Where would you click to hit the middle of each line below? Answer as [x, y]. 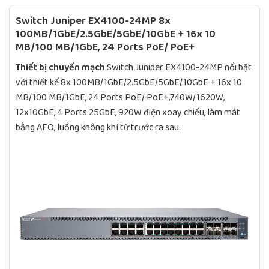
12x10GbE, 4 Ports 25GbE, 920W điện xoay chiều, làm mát [128, 112]
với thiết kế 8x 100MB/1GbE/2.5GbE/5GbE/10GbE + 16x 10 [129, 82]
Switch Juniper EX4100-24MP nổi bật [179, 67]
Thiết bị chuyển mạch [61, 67]
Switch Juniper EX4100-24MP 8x [93, 21]
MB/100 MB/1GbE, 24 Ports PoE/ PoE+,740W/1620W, [120, 97]
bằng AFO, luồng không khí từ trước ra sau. [98, 127]
